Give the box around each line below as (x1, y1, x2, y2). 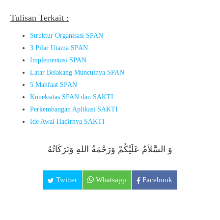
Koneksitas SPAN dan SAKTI (30, 93, 113, 101)
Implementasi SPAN (30, 56, 86, 64)
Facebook (140, 176, 172, 184)
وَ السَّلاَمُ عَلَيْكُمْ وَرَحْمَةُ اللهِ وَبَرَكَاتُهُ (48, 144, 172, 154)
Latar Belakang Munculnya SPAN (30, 69, 124, 76)
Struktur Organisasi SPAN (30, 32, 103, 39)
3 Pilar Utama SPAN (30, 44, 88, 52)
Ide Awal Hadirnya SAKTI (30, 118, 105, 125)
